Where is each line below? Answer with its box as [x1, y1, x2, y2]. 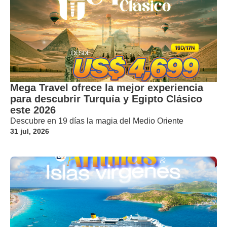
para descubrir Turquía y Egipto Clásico [10, 93, 202, 104]
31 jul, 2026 [10, 127, 49, 135]
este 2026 [10, 104, 56, 116]
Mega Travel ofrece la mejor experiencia [10, 82, 203, 93]
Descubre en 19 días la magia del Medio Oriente [10, 116, 183, 125]
